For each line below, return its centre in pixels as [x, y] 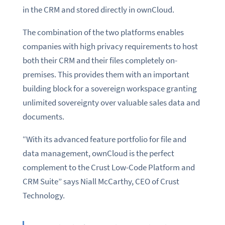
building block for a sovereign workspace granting [109, 89]
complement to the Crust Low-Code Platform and [108, 167]
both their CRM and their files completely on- [100, 61]
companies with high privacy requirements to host [110, 46]
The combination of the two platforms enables [103, 32]
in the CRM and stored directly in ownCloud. [98, 10]
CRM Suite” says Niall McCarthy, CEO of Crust [101, 182]
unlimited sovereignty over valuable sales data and [111, 103]
